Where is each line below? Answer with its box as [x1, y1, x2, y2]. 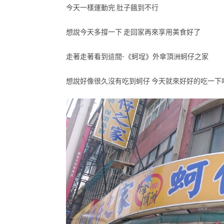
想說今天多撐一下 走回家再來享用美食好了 [66, 27, 200, 36]
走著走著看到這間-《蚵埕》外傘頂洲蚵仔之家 [66, 52, 208, 61]
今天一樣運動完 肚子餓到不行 [66, 3, 158, 12]
